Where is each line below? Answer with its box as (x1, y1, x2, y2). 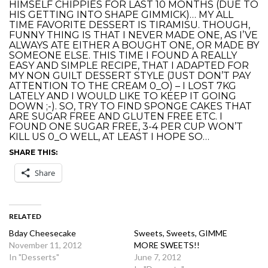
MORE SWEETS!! (134, 239, 200, 250)
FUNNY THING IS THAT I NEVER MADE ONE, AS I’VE (9, 29, 258, 41)
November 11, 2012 (9, 239, 82, 250)
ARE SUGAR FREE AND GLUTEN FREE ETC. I (9, 110, 223, 122)
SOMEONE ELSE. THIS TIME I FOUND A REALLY (9, 49, 237, 61)
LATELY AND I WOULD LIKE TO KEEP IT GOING (9, 90, 236, 102)
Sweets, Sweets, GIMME (134, 227, 227, 238)
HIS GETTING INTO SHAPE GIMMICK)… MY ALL (9, 8, 233, 20)
